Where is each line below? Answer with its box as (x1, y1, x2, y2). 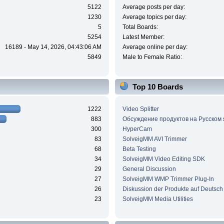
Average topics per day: (122, 13, 186, 21)
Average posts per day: (122, 3, 185, 11)
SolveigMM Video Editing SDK (122, 155, 205, 162)
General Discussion (122, 165, 176, 172)
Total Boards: (122, 23, 158, 31)
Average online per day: (122, 43, 187, 51)
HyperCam (122, 125, 152, 132)
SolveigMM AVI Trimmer (122, 135, 187, 142)
